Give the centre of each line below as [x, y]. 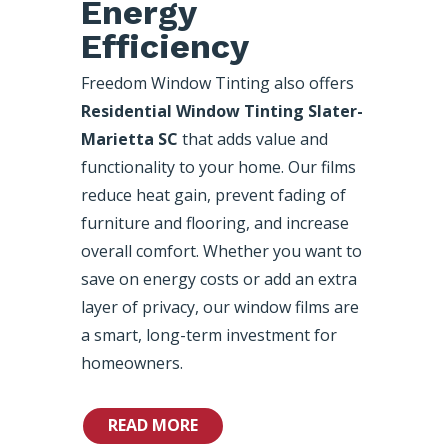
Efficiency [164, 45]
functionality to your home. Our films [218, 166]
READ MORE [152, 425]
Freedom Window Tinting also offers [217, 82]
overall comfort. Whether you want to [221, 250]
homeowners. [131, 362]
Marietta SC [129, 138]
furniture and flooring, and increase [214, 222]
